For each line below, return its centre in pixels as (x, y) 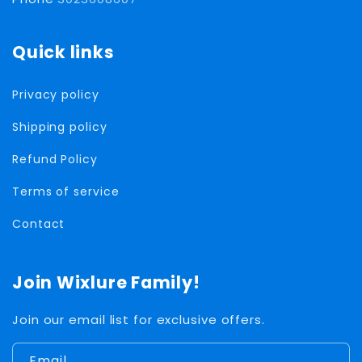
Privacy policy (56, 94)
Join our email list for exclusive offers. (139, 320)
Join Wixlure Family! (106, 283)
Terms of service (66, 191)
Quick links (63, 53)
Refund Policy (55, 159)
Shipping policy (60, 126)
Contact (39, 223)
